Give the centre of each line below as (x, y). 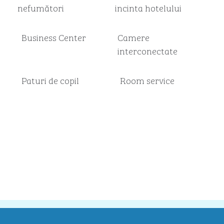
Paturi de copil (50, 80)
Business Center (54, 37)
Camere (133, 37)
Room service (147, 80)
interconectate (147, 50)
